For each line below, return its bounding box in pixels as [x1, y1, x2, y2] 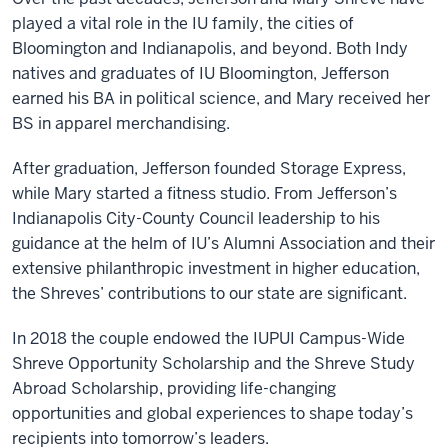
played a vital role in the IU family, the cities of [12, 12, 354, 34]
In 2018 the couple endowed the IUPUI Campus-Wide [12, 327, 405, 349]
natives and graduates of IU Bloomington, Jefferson [12, 62, 389, 84]
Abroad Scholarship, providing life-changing [12, 377, 336, 399]
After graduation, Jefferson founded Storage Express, [12, 157, 406, 179]
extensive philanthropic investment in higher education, [12, 257, 420, 279]
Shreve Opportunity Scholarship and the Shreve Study [12, 352, 415, 374]
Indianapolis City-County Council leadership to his [12, 207, 380, 229]
